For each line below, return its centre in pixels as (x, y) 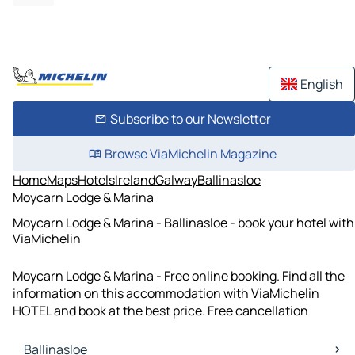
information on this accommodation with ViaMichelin (166, 294)
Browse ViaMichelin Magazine (190, 154)
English (322, 84)
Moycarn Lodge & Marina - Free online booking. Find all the (179, 276)
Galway (176, 180)
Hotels (96, 180)
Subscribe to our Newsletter (190, 119)
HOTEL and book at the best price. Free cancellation (160, 311)
